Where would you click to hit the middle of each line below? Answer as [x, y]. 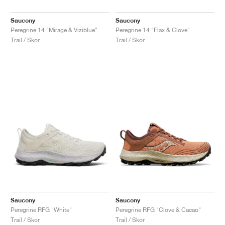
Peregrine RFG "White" [41, 209]
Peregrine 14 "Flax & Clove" [153, 30]
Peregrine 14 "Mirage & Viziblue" [54, 30]
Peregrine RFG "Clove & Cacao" [158, 209]
